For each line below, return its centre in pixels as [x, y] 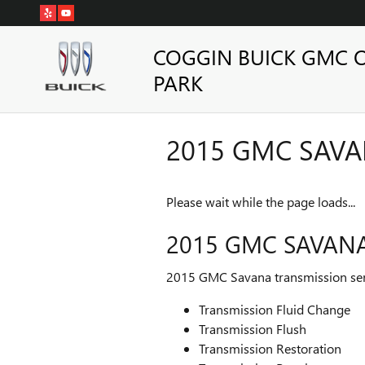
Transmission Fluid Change [275, 309]
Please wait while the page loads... [261, 202]
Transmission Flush [253, 328]
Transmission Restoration [270, 348]
